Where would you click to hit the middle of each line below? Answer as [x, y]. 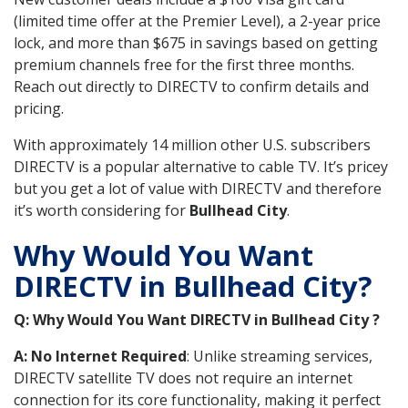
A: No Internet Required [100, 356]
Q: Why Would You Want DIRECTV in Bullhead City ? [197, 319]
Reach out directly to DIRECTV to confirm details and [191, 87]
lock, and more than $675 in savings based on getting [196, 43]
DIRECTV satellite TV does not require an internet [183, 377]
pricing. [39, 109]
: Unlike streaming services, [280, 356]
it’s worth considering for [102, 211]
